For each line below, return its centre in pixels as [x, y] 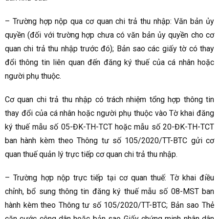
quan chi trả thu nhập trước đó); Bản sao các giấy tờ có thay [109, 49]
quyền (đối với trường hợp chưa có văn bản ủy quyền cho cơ [109, 35]
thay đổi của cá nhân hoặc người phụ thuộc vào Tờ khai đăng [109, 113]
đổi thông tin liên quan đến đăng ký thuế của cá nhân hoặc [109, 63]
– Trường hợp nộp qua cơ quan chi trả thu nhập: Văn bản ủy [109, 22]
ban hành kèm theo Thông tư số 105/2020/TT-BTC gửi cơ [109, 141]
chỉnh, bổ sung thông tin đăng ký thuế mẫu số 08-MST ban [109, 192]
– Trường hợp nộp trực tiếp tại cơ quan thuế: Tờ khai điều [109, 178]
